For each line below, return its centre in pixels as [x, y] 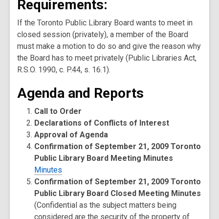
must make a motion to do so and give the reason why [109, 46]
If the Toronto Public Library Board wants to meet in [105, 23]
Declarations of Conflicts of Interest [102, 123]
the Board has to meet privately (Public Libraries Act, [107, 58]
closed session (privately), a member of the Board [103, 34]
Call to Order [58, 111]
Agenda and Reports [80, 93]
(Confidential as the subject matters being [106, 205]
